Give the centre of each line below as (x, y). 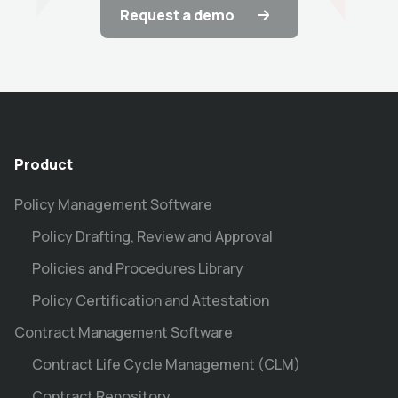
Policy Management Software (113, 204)
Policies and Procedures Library (138, 268)
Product (44, 164)
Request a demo (177, 15)
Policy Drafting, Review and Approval (152, 236)
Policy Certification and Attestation (151, 300)
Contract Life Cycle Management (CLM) (166, 364)
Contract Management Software (123, 332)
